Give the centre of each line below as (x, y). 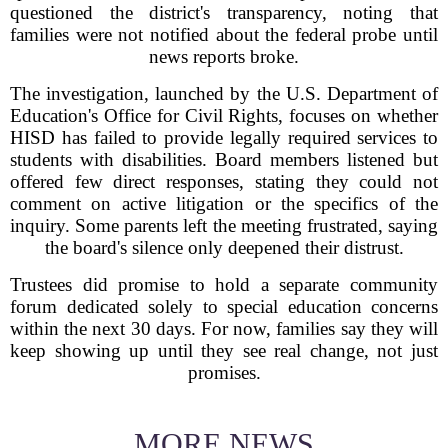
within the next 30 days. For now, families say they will (224, 328)
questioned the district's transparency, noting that (224, 12)
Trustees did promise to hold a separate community (224, 284)
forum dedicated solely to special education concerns (224, 306)
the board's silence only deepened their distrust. (224, 247)
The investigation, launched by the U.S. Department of (224, 93)
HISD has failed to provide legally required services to (224, 137)
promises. (224, 372)
